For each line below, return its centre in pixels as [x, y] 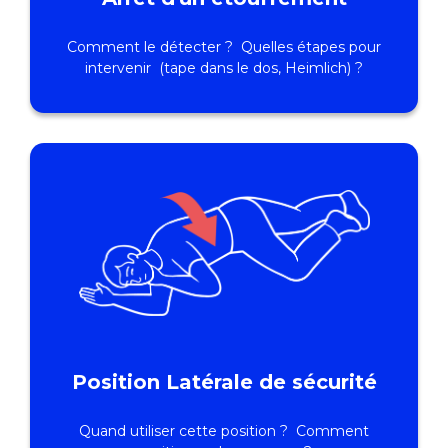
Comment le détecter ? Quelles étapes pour [224, 47]
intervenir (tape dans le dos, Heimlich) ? [224, 68]
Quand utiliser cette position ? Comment [224, 431]
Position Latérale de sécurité [224, 382]
